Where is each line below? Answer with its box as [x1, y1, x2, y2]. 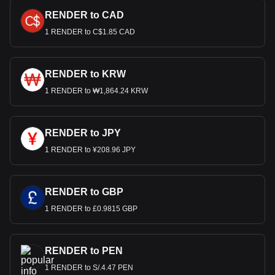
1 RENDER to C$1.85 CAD [45, 28, 135, 36]
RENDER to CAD [45, 10, 124, 20]
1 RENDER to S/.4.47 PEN [45, 263, 133, 272]
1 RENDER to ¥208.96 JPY [45, 145, 136, 154]
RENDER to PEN [45, 246, 123, 256]
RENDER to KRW [45, 69, 126, 79]
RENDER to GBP [45, 187, 123, 197]
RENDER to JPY [45, 128, 121, 138]
